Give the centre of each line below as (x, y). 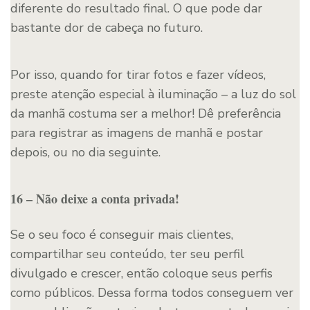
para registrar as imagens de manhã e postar (137, 133)
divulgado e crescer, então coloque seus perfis (142, 273)
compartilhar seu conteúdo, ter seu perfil (127, 254)
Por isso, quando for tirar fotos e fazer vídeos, (138, 74)
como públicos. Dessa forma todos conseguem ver (152, 292)
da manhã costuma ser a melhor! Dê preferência (146, 113)
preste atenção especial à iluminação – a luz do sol (153, 94)
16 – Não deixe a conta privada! (95, 198)
